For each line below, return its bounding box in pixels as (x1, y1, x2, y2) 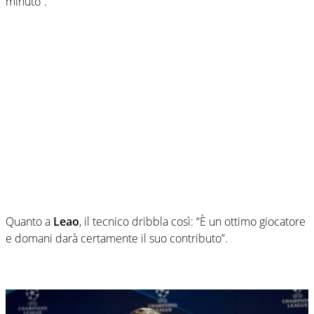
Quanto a (6, 213, 53, 229)
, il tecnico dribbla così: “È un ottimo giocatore (79, 213, 306, 229)
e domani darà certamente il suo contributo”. (6, 230, 228, 246)
